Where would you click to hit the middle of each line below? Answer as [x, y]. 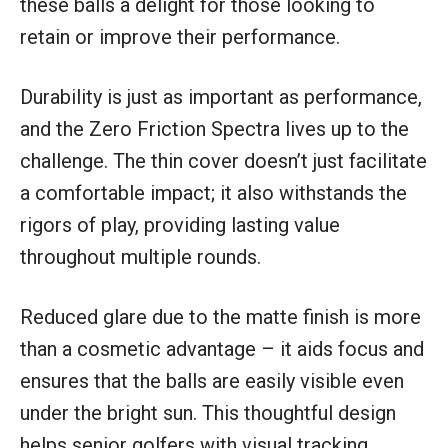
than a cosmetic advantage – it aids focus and [222, 348]
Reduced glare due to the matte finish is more [220, 316]
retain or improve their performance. [180, 36]
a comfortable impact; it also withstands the [213, 192]
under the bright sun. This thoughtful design [208, 412]
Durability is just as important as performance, [221, 96]
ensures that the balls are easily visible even [212, 380]
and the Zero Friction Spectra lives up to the [214, 128]
